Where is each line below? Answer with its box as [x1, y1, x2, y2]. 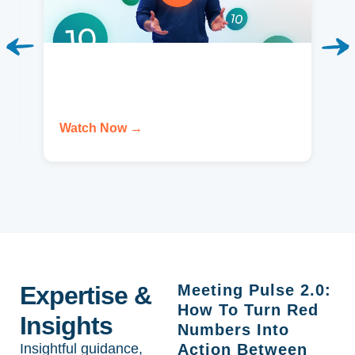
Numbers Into [177, 320, 289, 338]
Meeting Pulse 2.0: [177, 281, 331, 299]
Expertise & [20, 281, 152, 310]
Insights [20, 311, 113, 340]
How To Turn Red [177, 300, 319, 319]
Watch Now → [59, 120, 143, 135]
